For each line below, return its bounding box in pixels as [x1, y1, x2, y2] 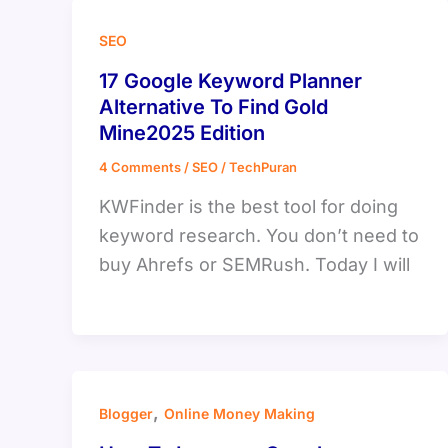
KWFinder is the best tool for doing [99, 195, 398, 217]
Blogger [99, 404, 153, 422]
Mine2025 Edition [99, 121, 265, 146]
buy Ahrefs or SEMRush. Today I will [99, 253, 410, 275]
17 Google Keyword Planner [99, 69, 362, 94]
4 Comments [99, 159, 181, 176]
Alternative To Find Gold [99, 95, 328, 120]
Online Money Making [164, 404, 315, 422]
